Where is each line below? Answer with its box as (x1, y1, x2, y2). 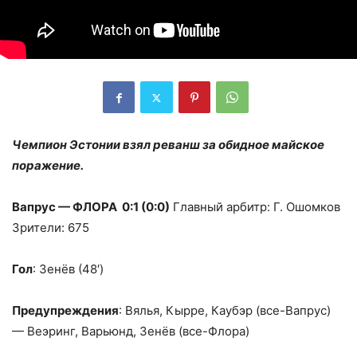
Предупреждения (12, 303, 119, 319)
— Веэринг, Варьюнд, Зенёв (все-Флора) (12, 324, 249, 339)
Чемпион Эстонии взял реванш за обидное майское (12, 137, 324, 153)
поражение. (12, 158, 86, 174)
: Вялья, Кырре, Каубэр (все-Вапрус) (119, 303, 331, 319)
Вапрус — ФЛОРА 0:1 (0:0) (12, 199, 170, 215)
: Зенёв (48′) (33, 261, 104, 277)
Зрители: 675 (12, 220, 89, 236)
